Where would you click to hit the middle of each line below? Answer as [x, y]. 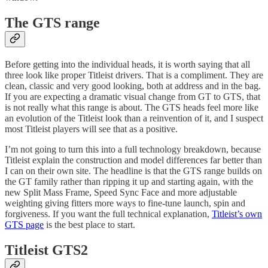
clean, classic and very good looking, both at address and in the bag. [133, 86]
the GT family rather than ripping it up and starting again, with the [129, 181]
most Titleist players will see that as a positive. [91, 129]
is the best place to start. [89, 224]
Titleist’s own [237, 214]
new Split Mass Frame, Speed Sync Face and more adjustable [121, 192]
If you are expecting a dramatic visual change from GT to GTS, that [133, 96]
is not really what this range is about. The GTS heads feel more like [132, 107]
